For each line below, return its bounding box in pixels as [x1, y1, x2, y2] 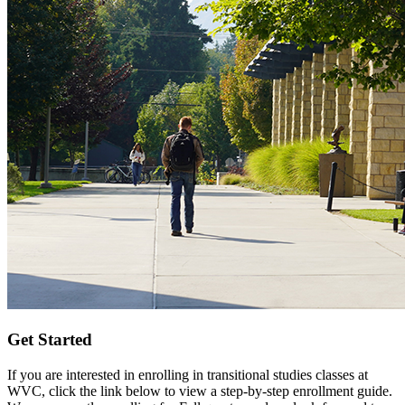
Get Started [7, 330, 92, 350]
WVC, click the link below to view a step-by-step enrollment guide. [7, 382, 392, 399]
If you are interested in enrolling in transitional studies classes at [7, 366, 368, 382]
